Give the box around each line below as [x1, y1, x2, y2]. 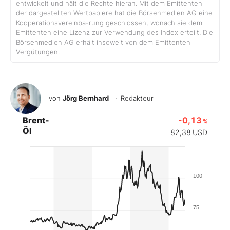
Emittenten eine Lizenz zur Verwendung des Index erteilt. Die [16, 28, 213, 36]
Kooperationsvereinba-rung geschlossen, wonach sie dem [16, 18, 202, 27]
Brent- [23, 114, 49, 125]
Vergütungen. [16, 48, 60, 56]
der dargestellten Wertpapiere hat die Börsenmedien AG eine [16, 9, 213, 17]
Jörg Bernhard [63, 93, 109, 102]
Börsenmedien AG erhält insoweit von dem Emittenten [16, 38, 190, 46]
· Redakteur [111, 93, 154, 102]
